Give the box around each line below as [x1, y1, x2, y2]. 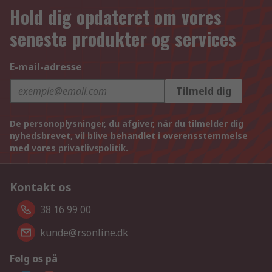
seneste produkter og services [10, 25, 236, 53]
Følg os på [10, 252, 58, 266]
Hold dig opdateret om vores [10, 3, 222, 31]
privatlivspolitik [58, 142, 126, 154]
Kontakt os [10, 180, 72, 195]
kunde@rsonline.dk [40, 226, 128, 240]
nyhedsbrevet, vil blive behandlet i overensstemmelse [10, 130, 248, 142]
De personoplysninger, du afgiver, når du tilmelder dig [10, 118, 243, 130]
